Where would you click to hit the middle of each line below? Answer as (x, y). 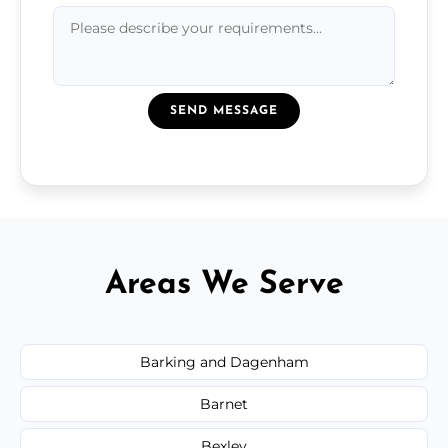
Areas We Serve (224, 284)
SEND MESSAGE (224, 110)
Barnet (224, 403)
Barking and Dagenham (224, 361)
